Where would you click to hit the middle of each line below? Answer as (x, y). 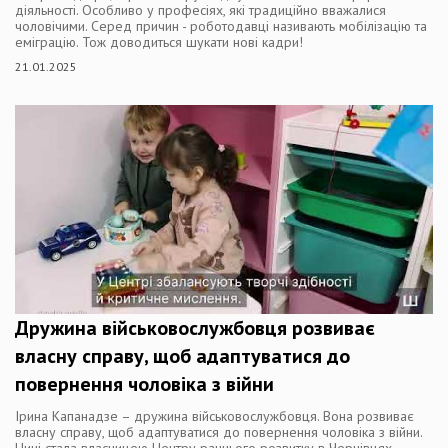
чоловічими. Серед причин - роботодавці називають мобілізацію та (221, 26)
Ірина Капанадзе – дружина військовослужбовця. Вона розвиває (214, 416)
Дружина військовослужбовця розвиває (195, 328)
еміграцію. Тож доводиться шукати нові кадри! (159, 42)
